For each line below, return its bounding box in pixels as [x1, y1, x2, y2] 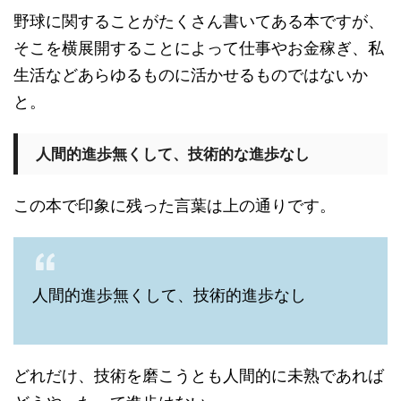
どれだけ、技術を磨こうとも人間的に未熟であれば [13, 366, 384, 385]
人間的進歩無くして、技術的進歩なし [32, 286, 306, 304]
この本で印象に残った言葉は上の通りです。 [13, 196, 336, 215]
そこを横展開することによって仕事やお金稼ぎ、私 [13, 38, 384, 57]
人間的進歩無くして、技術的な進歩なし [36, 145, 310, 163]
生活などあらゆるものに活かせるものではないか [13, 65, 368, 84]
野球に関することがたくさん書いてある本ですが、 [13, 12, 384, 30]
